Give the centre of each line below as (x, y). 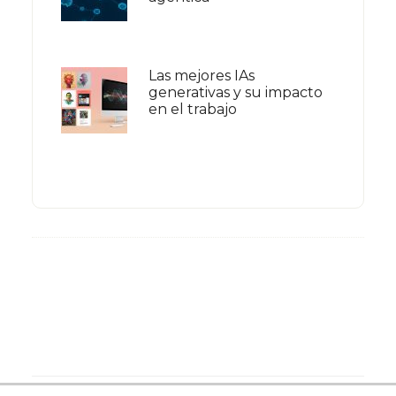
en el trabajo (192, 110)
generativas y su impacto (235, 93)
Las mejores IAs (201, 76)
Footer (65, 278)
